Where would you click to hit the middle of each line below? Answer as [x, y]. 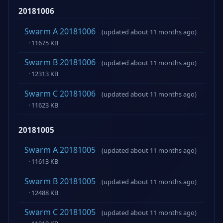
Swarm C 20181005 [60, 212]
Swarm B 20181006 [60, 62]
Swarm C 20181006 [60, 93]
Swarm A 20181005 [60, 150]
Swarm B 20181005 [60, 181]
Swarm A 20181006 [60, 31]
